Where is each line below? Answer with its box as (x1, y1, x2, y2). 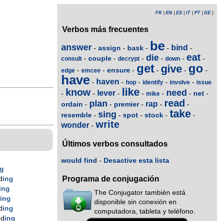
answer (61, 42, 92, 52)
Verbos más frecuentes (62, 25, 148, 34)
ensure (107, 66, 130, 74)
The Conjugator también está (94, 189, 185, 197)
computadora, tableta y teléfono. (94, 208, 195, 216)
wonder (61, 120, 89, 129)
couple (88, 54, 111, 62)
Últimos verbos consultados (62, 140, 168, 148)
